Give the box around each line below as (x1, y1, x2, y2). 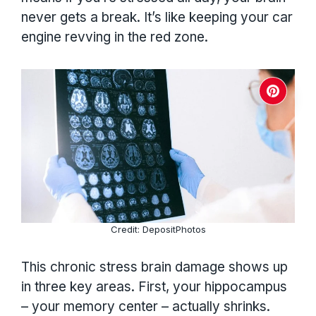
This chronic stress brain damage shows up (21, 259, 288, 276)
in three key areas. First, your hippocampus (21, 279, 287, 296)
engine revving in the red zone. (21, 29, 208, 46)
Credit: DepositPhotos (110, 223, 206, 235)
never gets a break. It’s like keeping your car (21, 9, 293, 26)
